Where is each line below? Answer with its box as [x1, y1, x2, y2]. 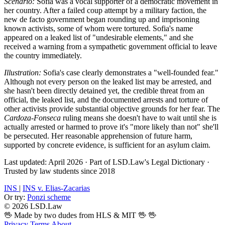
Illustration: [4, 68, 41, 77]
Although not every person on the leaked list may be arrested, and [4, 77, 211, 86]
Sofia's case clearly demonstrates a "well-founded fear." [41, 68, 218, 77]
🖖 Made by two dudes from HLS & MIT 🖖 [4, 210, 148, 219]
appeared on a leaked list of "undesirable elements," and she [4, 33, 193, 42]
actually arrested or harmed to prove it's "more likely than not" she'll [4, 122, 218, 131]
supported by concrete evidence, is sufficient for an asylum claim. [4, 140, 210, 149]
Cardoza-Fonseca [4, 113, 61, 122]
